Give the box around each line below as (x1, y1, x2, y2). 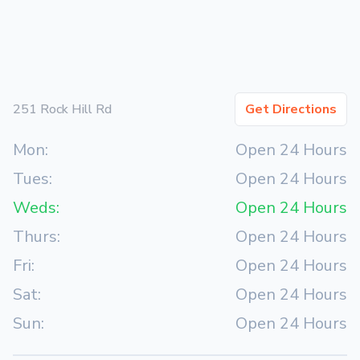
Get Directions (245, 100, 337, 118)
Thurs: (13, 226, 60, 247)
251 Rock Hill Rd (13, 100, 112, 118)
